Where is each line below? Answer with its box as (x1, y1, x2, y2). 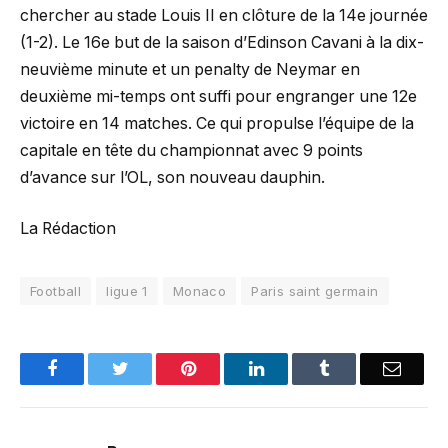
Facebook (56, 359, 127, 378)
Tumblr (328, 359, 382, 378)
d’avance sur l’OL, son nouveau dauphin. (20, 167, 325, 187)
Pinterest (194, 359, 258, 378)
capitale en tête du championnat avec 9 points (20, 140, 363, 160)
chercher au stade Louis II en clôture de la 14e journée (20, 5, 428, 25)
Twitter (127, 359, 180, 378)
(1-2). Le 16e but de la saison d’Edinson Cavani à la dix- (20, 32, 424, 52)
